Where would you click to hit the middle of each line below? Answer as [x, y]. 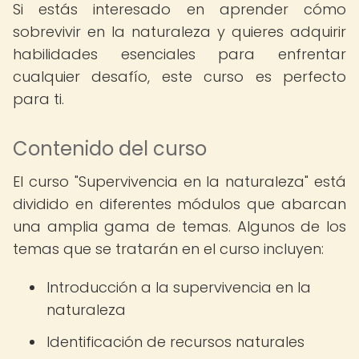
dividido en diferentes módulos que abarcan [179, 204]
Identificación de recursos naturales [175, 342]
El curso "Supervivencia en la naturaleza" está [179, 182]
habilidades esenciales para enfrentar [179, 54]
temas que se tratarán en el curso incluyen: [168, 249]
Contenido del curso [110, 149]
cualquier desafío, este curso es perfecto [179, 77]
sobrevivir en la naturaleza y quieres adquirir [179, 32]
